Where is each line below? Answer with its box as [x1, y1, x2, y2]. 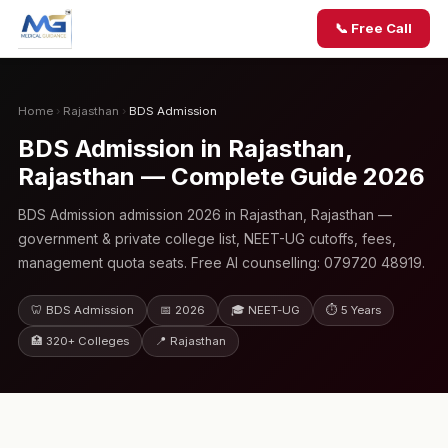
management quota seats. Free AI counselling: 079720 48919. [17, 255, 425, 271]
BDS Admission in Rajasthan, [17, 134, 352, 163]
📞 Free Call [335, 20, 413, 36]
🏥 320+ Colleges [30, 334, 129, 348]
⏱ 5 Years [325, 303, 381, 317]
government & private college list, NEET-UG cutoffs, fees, [17, 231, 396, 247]
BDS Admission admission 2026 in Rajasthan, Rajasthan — [17, 207, 392, 223]
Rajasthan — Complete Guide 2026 [17, 162, 425, 191]
